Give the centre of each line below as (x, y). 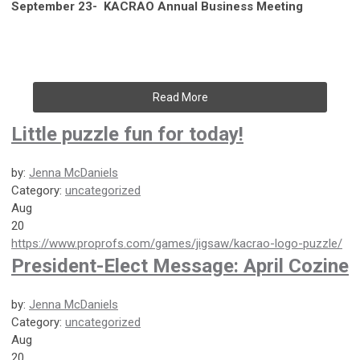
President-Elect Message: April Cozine (180, 266)
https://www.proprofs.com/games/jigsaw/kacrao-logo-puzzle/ (177, 243)
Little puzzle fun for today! (127, 134)
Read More (180, 97)
